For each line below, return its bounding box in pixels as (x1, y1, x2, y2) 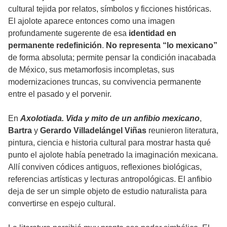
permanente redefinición (8, 41, 102, 50)
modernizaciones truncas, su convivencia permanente (8, 78, 201, 87)
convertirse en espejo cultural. (8, 199, 116, 208)
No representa (106, 41, 161, 50)
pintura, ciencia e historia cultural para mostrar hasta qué (8, 138, 211, 147)
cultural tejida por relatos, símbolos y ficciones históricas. (8, 5, 211, 14)
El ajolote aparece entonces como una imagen (8, 17, 175, 26)
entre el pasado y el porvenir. (8, 90, 111, 99)
